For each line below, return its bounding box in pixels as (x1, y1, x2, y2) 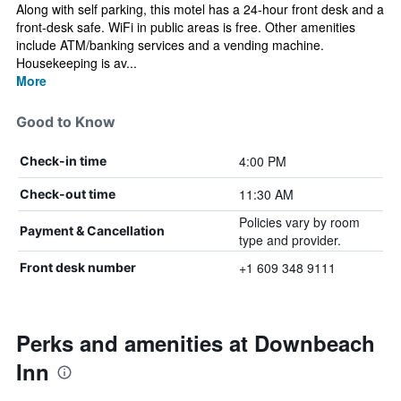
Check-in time (20, 153, 107, 168)
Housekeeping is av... (16, 54, 137, 72)
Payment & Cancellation (20, 223, 165, 238)
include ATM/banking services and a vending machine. (16, 36, 324, 54)
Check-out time (20, 186, 115, 201)
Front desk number (20, 260, 136, 275)
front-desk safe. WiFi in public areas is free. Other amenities (16, 18, 355, 36)
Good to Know (16, 113, 115, 131)
